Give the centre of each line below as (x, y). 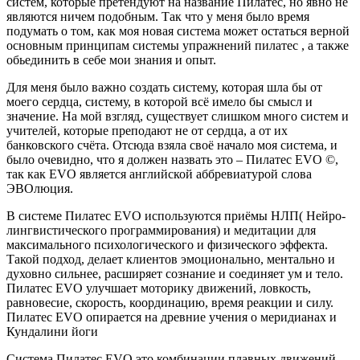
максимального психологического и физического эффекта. (167, 245)
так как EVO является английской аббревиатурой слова (159, 174)
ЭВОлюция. (40, 189)
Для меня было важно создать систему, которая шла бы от (164, 88)
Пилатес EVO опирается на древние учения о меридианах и (172, 317)
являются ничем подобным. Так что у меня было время (158, 17)
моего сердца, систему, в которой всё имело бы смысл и (160, 102)
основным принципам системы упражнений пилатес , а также (178, 46)
